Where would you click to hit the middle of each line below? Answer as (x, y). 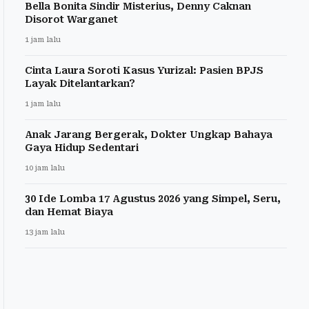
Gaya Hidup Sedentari (82, 148)
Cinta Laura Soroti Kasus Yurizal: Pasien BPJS (144, 71)
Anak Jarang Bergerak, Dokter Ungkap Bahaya (149, 135)
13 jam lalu (45, 232)
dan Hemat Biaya (69, 212)
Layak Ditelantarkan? (80, 84)
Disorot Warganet (71, 20)
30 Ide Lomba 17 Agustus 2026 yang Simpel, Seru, (153, 199)
